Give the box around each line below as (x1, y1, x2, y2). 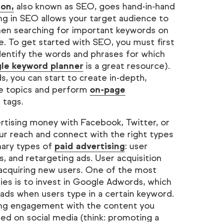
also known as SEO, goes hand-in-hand (13, 1, 175, 12)
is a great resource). (83, 60, 170, 71)
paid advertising (54, 141, 125, 152)
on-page (89, 84, 125, 95)
